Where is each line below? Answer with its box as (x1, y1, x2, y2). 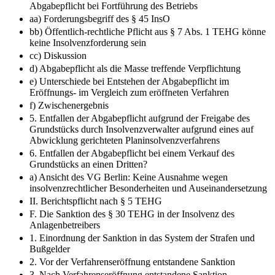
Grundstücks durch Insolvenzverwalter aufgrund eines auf (29, 123, 254, 134)
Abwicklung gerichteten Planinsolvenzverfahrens (29, 134, 220, 145)
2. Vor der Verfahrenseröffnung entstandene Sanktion (29, 256, 235, 267)
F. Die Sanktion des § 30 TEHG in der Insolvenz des (29, 208, 234, 219)
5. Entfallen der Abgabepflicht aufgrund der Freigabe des (29, 112, 250, 123)
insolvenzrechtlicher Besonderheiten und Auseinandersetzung (29, 182, 267, 193)
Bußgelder (29, 243, 70, 254)
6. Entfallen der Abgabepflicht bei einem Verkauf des (29, 147, 234, 158)
